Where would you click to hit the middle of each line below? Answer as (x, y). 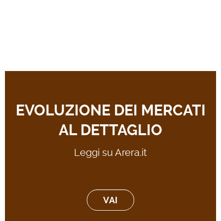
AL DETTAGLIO (110, 130)
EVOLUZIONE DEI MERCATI (110, 110)
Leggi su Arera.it (110, 153)
